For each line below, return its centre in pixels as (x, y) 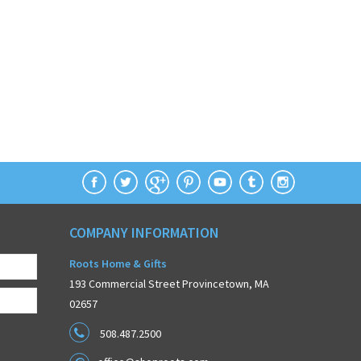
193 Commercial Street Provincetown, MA (169, 284)
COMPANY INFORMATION (144, 232)
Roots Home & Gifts (118, 263)
